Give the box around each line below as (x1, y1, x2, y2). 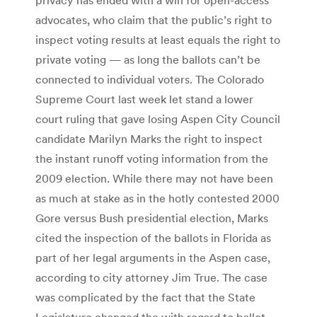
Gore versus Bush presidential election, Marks (35, 210, 268, 225)
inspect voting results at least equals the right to (35, 32, 280, 47)
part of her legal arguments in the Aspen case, (35, 250, 270, 265)
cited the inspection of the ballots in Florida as (35, 230, 271, 245)
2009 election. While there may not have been (35, 171, 273, 185)
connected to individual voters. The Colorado (35, 71, 264, 86)
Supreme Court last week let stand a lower (35, 91, 253, 106)
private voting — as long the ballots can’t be (35, 52, 260, 67)
